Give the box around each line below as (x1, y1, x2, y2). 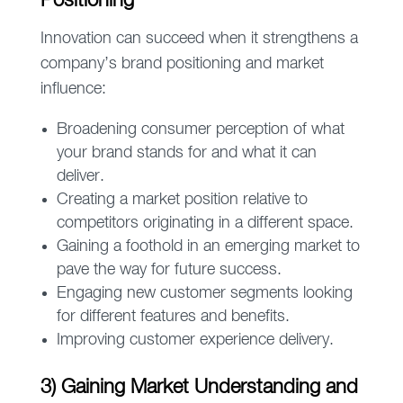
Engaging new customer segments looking (56, 285, 353, 302)
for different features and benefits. (56, 309, 290, 326)
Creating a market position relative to (56, 192, 308, 209)
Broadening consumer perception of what (56, 121, 345, 139)
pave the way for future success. (56, 262, 282, 279)
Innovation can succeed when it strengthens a (40, 31, 358, 48)
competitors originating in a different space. (56, 215, 354, 232)
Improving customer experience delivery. (56, 332, 334, 349)
